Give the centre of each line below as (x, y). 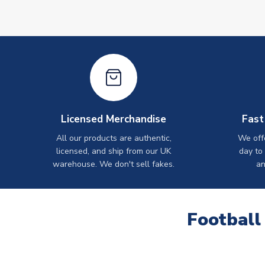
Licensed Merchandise (114, 119)
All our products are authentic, (114, 138)
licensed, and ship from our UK (114, 151)
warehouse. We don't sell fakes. (114, 164)
